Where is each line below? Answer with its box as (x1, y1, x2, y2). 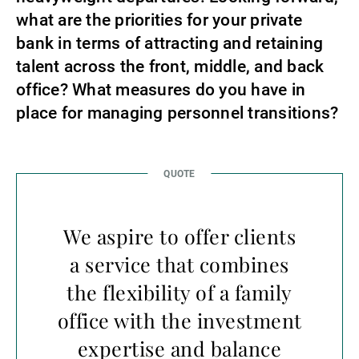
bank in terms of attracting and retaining (16, 34, 324, 53)
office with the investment (57, 307, 302, 333)
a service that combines (70, 251, 289, 277)
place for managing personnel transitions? (16, 103, 339, 123)
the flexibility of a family (67, 279, 292, 305)
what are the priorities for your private (16, 10, 302, 30)
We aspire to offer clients (63, 223, 296, 249)
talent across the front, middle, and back (16, 57, 325, 76)
